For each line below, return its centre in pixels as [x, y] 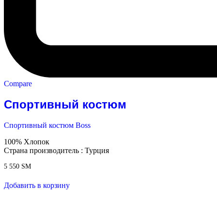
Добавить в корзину [37, 186]
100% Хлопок [27, 141]
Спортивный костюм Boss [47, 125]
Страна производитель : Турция [56, 150]
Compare [18, 83]
